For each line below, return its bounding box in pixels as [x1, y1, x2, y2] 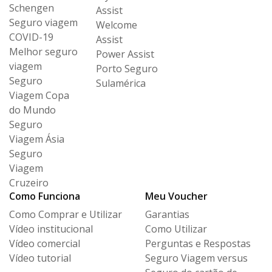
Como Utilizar [145, 222, 207, 236]
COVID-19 [9, 30, 53, 44]
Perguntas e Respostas [145, 237, 251, 251]
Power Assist [96, 47, 154, 61]
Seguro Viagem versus [145, 251, 248, 265]
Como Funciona [9, 189, 80, 203]
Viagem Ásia [9, 132, 64, 146]
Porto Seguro [96, 62, 158, 76]
